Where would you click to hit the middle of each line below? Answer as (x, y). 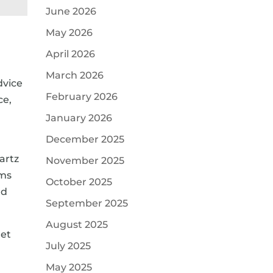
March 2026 (74, 75)
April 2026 (70, 54)
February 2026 (81, 97)
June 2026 (71, 11)
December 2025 (85, 139)
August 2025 (76, 225)
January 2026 (79, 118)
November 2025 (85, 161)
